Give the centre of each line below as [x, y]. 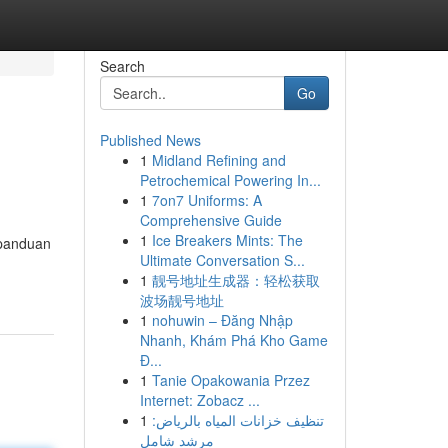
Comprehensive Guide [210, 220]
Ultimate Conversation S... [222, 260]
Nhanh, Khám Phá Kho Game [233, 340]
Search [122, 66]
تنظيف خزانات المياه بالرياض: [237, 420]
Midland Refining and [218, 160]
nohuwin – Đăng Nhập [222, 320]
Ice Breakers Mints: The [227, 240]
